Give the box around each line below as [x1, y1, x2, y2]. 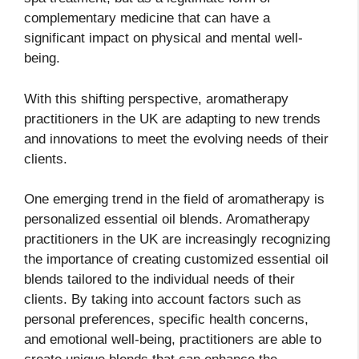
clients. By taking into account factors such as [24, 292, 301, 308]
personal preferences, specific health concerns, [24, 312, 309, 328]
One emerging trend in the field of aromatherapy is [24, 192, 325, 208]
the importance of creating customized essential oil [24, 252, 329, 268]
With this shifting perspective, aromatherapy [24, 91, 288, 107]
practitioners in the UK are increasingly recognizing [24, 232, 330, 248]
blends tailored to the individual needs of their [24, 272, 295, 288]
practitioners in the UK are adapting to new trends [24, 111, 321, 127]
